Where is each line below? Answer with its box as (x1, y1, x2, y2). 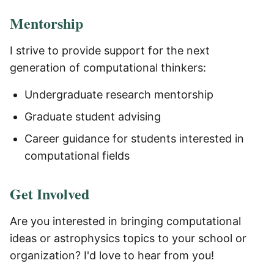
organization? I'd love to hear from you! (10, 249, 214, 262)
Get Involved (10, 183, 89, 204)
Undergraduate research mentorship (24, 88, 213, 101)
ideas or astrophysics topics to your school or (10, 232, 246, 245)
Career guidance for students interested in (24, 132, 244, 145)
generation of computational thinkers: (10, 61, 206, 74)
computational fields (24, 149, 130, 162)
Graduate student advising (24, 110, 161, 123)
